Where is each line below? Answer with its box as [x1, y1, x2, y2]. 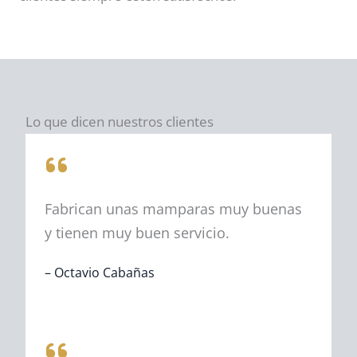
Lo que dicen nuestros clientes [25, 112, 214, 131]
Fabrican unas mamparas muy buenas [45, 199, 302, 218]
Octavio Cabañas [54, 264, 155, 281]
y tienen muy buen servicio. [45, 223, 229, 242]
